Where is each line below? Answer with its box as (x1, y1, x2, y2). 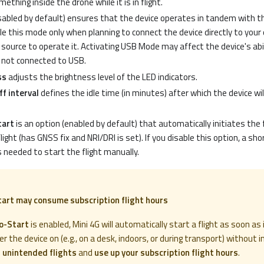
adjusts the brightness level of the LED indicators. (6, 70, 197, 84)
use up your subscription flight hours (94, 246, 238, 260)
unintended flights (2, 246, 77, 260)
